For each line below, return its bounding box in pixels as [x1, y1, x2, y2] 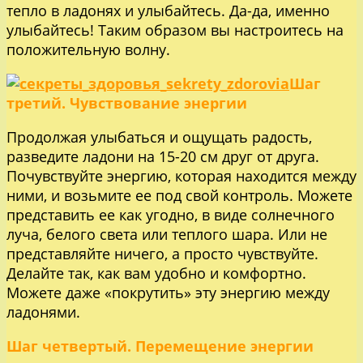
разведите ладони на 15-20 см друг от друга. [6, 146, 319, 166]
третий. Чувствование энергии [6, 92, 247, 113]
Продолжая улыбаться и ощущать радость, [6, 126, 312, 147]
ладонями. [6, 301, 80, 322]
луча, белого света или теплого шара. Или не [6, 224, 327, 244]
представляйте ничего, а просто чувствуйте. [6, 243, 318, 263]
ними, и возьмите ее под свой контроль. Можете [6, 185, 352, 205]
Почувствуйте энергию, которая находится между [6, 165, 357, 186]
